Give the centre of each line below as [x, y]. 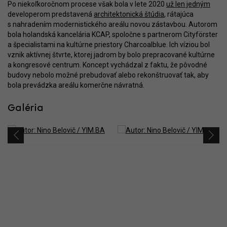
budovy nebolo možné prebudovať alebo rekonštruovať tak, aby [108, 75]
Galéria [26, 108]
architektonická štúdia [129, 14]
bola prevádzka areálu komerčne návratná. [76, 85]
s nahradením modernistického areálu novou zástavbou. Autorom [112, 24]
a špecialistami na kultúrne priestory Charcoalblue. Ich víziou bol [109, 44]
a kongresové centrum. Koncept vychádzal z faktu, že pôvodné [107, 65]
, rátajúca [179, 14]
